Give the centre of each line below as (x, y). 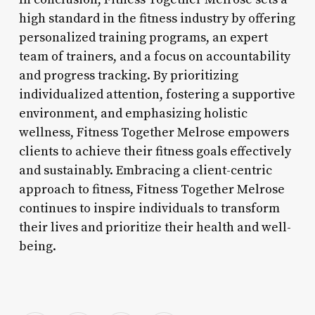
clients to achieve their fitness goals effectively (155, 151)
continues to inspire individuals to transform (149, 208)
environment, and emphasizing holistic (133, 113)
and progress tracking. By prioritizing (128, 75)
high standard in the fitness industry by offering (157, 18)
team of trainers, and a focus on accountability (154, 56)
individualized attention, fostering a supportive (157, 94)
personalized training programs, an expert (143, 37)
